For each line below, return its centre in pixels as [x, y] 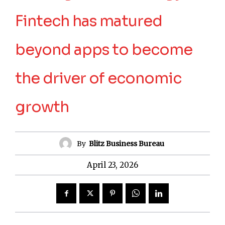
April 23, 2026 [113, 165]
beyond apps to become [104, 50]
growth [42, 107]
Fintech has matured [89, 21]
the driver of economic [98, 79]
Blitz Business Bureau [127, 143]
